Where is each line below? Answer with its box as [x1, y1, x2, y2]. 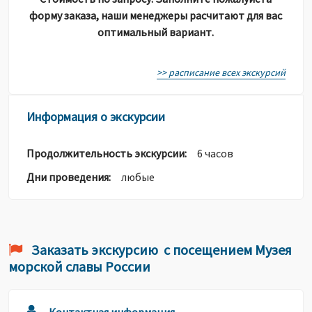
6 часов [197, 146, 233, 160]
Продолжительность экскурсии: [26, 146, 197, 160]
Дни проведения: [26, 170, 121, 184]
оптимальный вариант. [97, 25, 214, 39]
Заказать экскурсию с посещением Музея [29, 241, 292, 258]
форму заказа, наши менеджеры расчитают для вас [29, 8, 282, 22]
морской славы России [8, 258, 150, 275]
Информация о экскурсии [26, 109, 165, 125]
